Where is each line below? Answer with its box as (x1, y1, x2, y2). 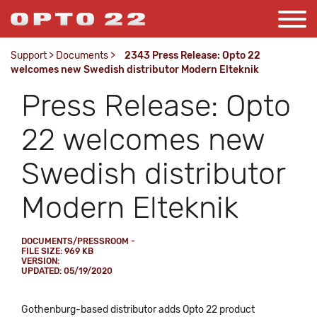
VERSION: (21, 256, 59, 266)
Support (11, 50, 47, 62)
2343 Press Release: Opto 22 (125, 50, 260, 62)
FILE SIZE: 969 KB (21, 246, 93, 256)
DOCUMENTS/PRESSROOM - (21, 236, 135, 246)
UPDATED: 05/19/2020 (21, 266, 113, 276)
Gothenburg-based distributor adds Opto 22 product (21, 304, 255, 316)
